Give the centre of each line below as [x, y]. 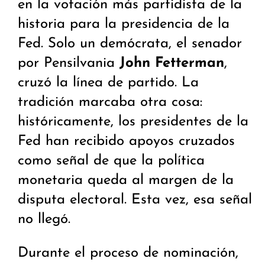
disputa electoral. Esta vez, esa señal [135, 200]
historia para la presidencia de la [124, 25]
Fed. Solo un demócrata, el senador [130, 44]
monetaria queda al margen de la [126, 181]
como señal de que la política [111, 161]
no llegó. [44, 220]
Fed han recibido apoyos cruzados [126, 142]
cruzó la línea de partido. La [108, 83]
